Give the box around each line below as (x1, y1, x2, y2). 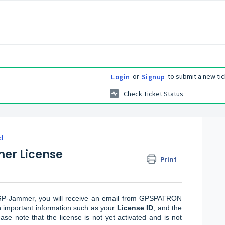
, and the (153, 203, 182, 212)
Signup (141, 72, 165, 81)
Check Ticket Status (124, 89, 183, 99)
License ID (117, 203, 154, 212)
